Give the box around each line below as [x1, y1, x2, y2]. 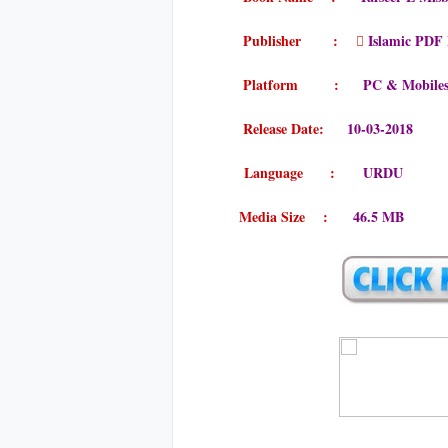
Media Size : [239, 206, 333, 227]
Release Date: [243, 118, 324, 139]
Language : [244, 162, 335, 183]
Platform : [243, 74, 344, 95]
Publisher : [243, 30, 338, 51]
